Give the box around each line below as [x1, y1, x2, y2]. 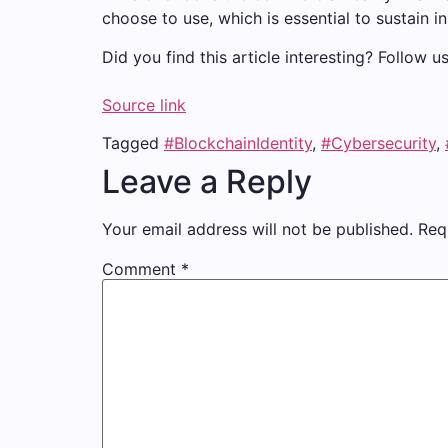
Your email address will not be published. [102, 219, 413, 240]
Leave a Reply [102, 162, 312, 202]
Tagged [102, 133, 164, 154]
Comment [102, 259, 181, 280]
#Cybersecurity [321, 133, 436, 154]
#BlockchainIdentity [164, 133, 312, 154]
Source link [102, 94, 186, 115]
